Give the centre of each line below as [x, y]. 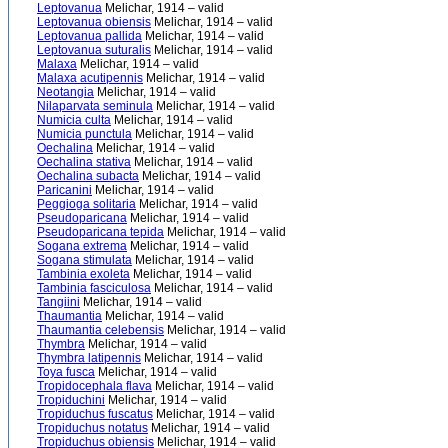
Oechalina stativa [84, 162]
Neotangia [65, 92]
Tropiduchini [71, 400]
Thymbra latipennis [89, 358]
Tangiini [58, 302]
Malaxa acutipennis [90, 78]
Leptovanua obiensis [94, 22]
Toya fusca [66, 372]
